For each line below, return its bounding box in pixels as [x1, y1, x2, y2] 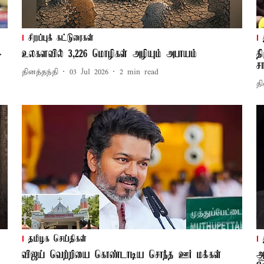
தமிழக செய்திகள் [28, 234, 87, 245]
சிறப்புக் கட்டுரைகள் [28, 33, 94, 44]
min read [127, 67, 159, 77]
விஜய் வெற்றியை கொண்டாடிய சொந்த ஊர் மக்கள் [21, 249, 222, 262]
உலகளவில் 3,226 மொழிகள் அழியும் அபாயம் [21, 48, 197, 61]
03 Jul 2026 [69, 67, 108, 77]
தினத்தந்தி [21, 67, 58, 77]
